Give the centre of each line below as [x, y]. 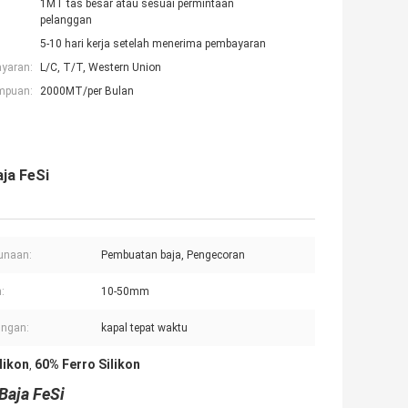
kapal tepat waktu [144, 328]
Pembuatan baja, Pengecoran [173, 255]
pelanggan [66, 20]
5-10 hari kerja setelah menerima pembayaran [153, 44]
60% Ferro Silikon [87, 365]
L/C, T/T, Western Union [101, 68]
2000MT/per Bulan [87, 92]
